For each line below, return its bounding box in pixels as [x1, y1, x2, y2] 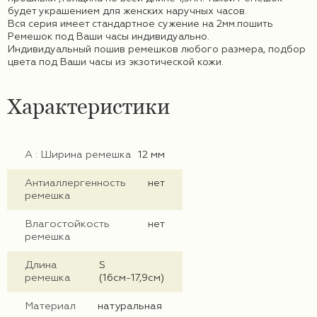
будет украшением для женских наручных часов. [8, 6, 247, 17]
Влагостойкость [25, 219, 110, 230]
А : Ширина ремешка [25, 150, 132, 161]
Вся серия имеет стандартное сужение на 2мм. [8, 19, 237, 30]
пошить [237, 19, 273, 30]
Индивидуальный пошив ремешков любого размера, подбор [8, 45, 306, 55]
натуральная [98, 301, 163, 312]
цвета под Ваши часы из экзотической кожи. [8, 57, 224, 68]
